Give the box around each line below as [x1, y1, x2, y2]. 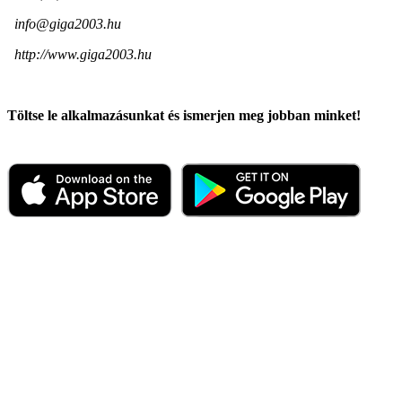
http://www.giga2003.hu [14, 46, 152, 62]
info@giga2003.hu [14, 15, 121, 31]
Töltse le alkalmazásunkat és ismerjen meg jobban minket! [7, 107, 361, 123]
